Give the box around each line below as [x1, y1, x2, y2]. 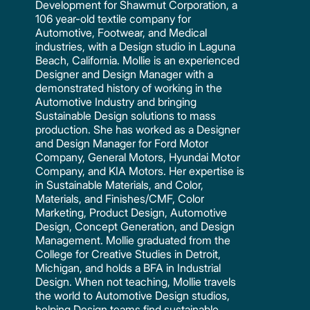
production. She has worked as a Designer [35, 122, 241, 136]
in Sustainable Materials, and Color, [35, 177, 204, 192]
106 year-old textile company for [35, 11, 192, 26]
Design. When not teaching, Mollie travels [35, 274, 237, 289]
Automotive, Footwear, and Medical [35, 25, 208, 39]
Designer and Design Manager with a [35, 66, 214, 81]
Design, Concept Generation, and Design [35, 219, 235, 233]
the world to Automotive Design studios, [35, 288, 230, 302]
